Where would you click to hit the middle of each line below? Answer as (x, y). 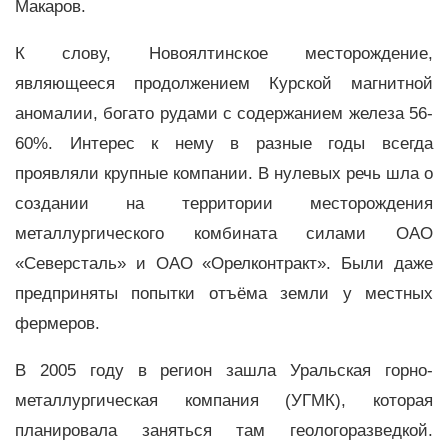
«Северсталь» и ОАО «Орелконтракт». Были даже (224, 263)
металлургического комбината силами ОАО (224, 233)
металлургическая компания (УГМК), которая (224, 400)
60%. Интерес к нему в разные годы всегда (224, 143)
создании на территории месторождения (224, 203)
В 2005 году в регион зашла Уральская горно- (224, 370)
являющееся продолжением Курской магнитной (224, 83)
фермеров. (60, 323)
